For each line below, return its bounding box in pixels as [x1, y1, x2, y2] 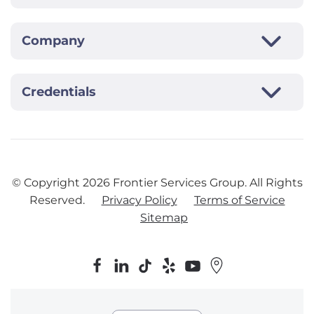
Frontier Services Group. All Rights [109, 176, 303, 190]
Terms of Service [193, 193, 285, 207]
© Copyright [11, 176, 83, 190]
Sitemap [140, 211, 188, 225]
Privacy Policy [101, 193, 177, 207]
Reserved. [29, 193, 88, 207]
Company [22, 33, 85, 49]
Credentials [22, 84, 96, 100]
